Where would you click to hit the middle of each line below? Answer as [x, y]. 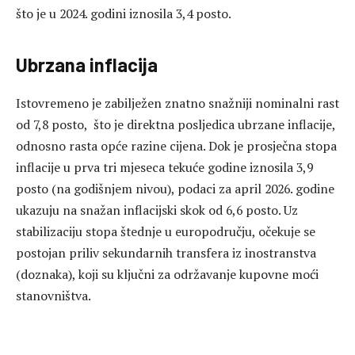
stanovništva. [53, 295]
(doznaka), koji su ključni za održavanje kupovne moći [167, 274]
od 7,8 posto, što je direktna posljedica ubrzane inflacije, [176, 124]
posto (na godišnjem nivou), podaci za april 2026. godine [175, 188]
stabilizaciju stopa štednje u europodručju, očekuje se [166, 231]
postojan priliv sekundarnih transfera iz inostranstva [166, 252]
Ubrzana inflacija [87, 64]
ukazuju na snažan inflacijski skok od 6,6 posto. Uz [157, 210]
